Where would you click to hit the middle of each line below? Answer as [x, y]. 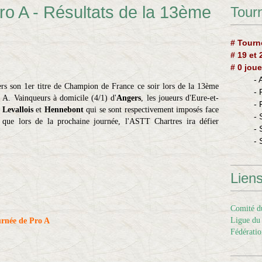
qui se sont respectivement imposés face [151, 110]
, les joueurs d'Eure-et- [180, 98]
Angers [129, 98]
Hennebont [64, 110]
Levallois [18, 110]
